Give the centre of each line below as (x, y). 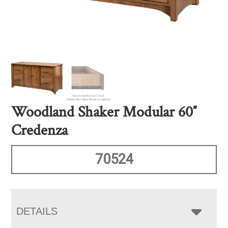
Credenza (40, 131)
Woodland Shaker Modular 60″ (104, 112)
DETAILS (37, 211)
